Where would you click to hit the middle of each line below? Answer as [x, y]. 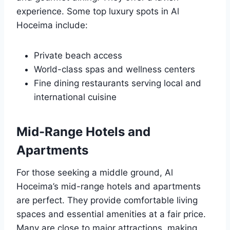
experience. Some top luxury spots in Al [98, 12]
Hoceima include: [52, 25]
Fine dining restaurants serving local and [118, 83]
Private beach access [78, 56]
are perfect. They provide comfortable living [107, 200]
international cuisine [75, 97]
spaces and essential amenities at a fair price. [111, 214]
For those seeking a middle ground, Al [95, 173]
